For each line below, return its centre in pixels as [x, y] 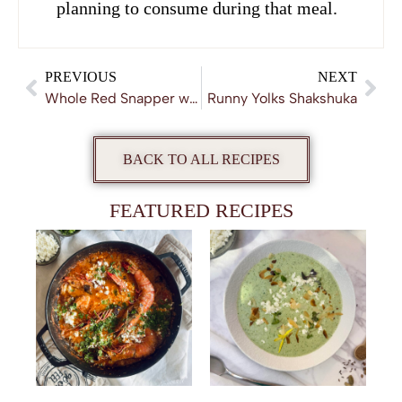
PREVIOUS [81, 77]
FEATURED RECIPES [201, 211]
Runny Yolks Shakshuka [282, 99]
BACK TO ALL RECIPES [201, 160]
